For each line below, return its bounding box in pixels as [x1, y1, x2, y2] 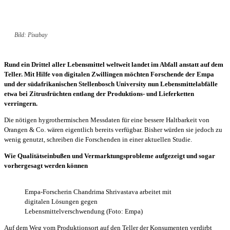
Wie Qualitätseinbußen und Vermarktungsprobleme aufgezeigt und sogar [4, 151, 215, 160]
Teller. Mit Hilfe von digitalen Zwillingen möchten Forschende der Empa [4, 70, 214, 78]
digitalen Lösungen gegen [25, 197, 98, 205]
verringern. [4, 99, 37, 107]
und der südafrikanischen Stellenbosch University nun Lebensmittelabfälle [4, 80, 218, 88]
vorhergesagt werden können [4, 161, 88, 169]
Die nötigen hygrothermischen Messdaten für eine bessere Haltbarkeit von [4, 116, 209, 124]
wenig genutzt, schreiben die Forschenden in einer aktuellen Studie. [4, 135, 192, 143]
